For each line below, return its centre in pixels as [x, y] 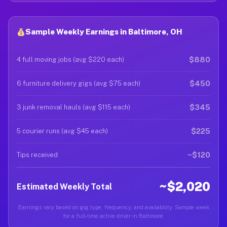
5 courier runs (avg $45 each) [62, 131]
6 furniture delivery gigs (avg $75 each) [79, 83]
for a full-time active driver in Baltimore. [113, 216]
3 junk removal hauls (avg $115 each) [73, 107]
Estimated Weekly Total [64, 186]
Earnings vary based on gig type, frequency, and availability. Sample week [113, 207]
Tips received [37, 155]
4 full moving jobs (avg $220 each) [70, 60]
